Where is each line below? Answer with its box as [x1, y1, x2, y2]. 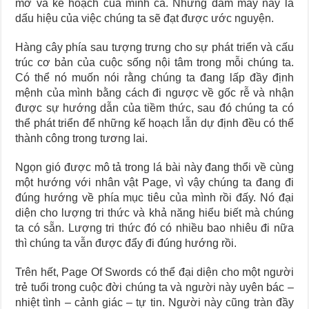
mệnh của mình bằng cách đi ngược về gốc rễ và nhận [15, 87, 294, 99]
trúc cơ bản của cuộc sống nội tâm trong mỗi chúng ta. [15, 57, 294, 68]
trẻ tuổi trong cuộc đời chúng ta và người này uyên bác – [15, 281, 294, 293]
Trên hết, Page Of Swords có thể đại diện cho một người [15, 266, 294, 278]
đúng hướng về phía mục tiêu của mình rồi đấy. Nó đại [15, 192, 294, 203]
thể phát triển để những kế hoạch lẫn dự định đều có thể [15, 117, 294, 129]
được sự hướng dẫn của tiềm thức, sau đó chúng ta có [15, 102, 294, 114]
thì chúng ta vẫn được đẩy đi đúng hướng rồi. [15, 237, 237, 249]
